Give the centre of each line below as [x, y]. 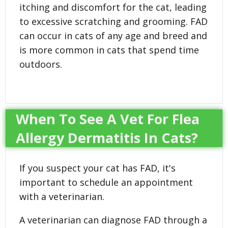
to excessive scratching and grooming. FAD [113, 21]
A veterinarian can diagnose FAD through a [113, 220]
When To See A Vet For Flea [108, 119]
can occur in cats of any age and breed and [113, 35]
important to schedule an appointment [106, 182]
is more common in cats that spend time [109, 50]
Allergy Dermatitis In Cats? [107, 137]
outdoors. [41, 64]
